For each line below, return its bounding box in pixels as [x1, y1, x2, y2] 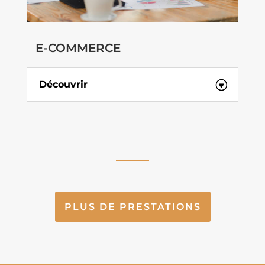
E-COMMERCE [35, 40, 121, 55]
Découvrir [38, 79, 88, 91]
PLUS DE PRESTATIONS [64, 201, 201, 212]
